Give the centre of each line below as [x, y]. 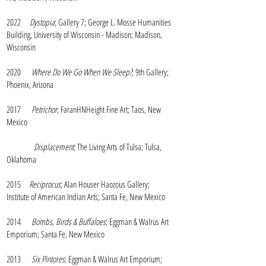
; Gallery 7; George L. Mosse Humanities [113, 22]
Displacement [54, 147]
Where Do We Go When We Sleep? [82, 72]
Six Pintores [48, 259]
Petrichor [44, 109]
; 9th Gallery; [150, 72]
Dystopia [42, 22]
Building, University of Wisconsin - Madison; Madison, [84, 34]
